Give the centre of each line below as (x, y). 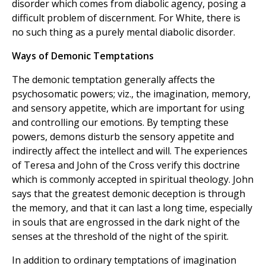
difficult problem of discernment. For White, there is (126, 18)
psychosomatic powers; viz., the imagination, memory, (131, 94)
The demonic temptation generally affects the (113, 80)
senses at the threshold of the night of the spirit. (120, 237)
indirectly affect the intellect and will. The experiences (130, 151)
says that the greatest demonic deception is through (129, 194)
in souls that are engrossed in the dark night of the (126, 222)
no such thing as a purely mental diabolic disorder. (123, 32)
